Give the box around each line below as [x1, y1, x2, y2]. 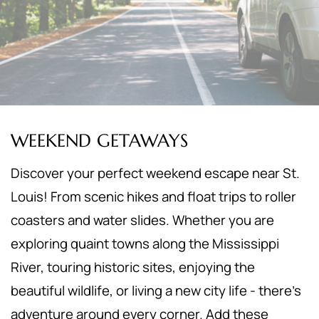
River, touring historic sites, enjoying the [11, 258, 255, 276]
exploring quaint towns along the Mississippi [11, 234, 279, 253]
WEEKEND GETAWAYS [11, 130, 188, 152]
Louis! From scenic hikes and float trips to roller [11, 187, 296, 206]
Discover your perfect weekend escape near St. [11, 164, 300, 182]
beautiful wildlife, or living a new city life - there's [11, 281, 301, 300]
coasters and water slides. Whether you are [11, 211, 274, 229]
